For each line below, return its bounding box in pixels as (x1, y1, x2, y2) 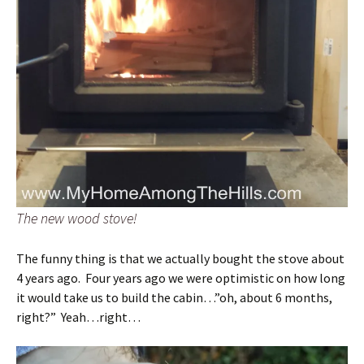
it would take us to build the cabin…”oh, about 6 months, (16, 289, 332, 305)
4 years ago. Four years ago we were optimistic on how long (16, 270, 345, 286)
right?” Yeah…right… (16, 309, 141, 325)
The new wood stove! (16, 209, 137, 227)
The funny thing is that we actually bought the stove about (16, 250, 344, 266)
